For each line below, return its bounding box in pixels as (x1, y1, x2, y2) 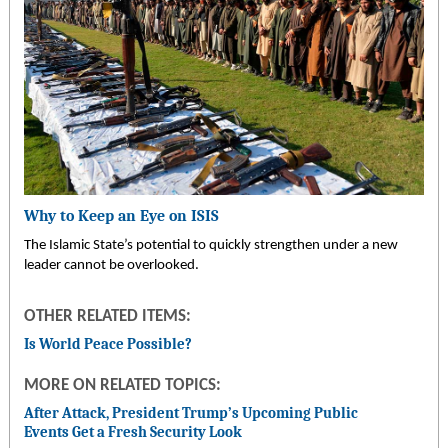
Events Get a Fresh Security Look (23, 423, 242, 442)
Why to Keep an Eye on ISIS (23, 207, 219, 226)
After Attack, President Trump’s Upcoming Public (23, 404, 358, 423)
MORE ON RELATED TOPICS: (23, 378, 221, 395)
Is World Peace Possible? (23, 335, 192, 354)
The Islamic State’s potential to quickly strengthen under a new (23, 237, 398, 253)
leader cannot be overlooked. (23, 257, 199, 273)
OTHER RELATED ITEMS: (23, 308, 191, 325)
